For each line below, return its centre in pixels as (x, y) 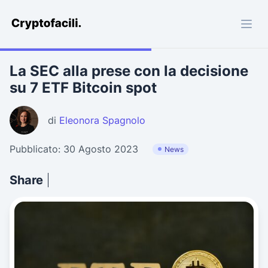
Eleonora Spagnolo (102, 120)
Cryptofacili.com (47, 27)
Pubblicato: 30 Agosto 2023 (74, 149)
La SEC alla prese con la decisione (129, 71)
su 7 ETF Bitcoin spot (83, 88)
